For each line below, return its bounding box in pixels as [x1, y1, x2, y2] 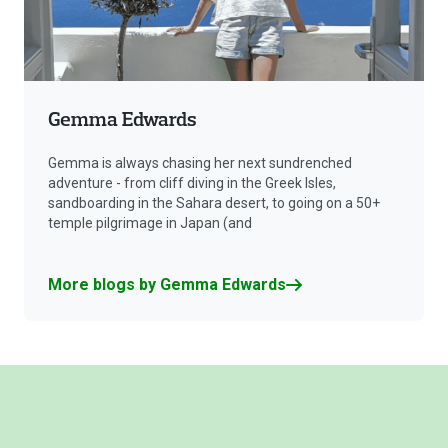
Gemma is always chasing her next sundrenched [48, 155, 352, 172]
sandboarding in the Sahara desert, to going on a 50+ [48, 195, 380, 212]
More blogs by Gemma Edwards [48, 275, 286, 295]
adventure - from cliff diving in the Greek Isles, [48, 175, 336, 192]
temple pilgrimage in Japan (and [48, 215, 252, 232]
